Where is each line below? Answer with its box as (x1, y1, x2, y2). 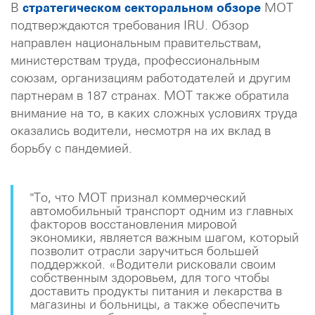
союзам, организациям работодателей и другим (11, 70, 290, 85)
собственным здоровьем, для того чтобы (30, 270, 269, 285)
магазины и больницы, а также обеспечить (30, 297, 280, 311)
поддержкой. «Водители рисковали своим (30, 257, 276, 271)
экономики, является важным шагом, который (30, 230, 299, 245)
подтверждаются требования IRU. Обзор (11, 18, 249, 32)
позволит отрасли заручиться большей (30, 243, 259, 258)
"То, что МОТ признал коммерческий (30, 190, 246, 205)
